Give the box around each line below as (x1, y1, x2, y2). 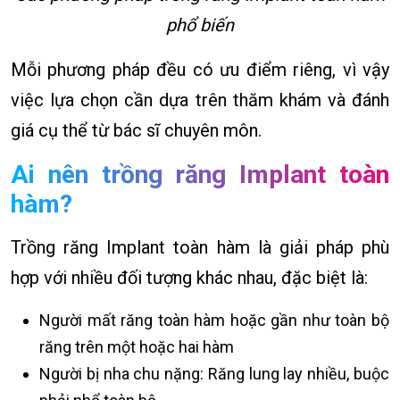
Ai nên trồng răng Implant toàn (11, 159, 389, 189)
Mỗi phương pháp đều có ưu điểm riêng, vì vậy (11, 58, 389, 80)
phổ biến (166, 13, 234, 36)
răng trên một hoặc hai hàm (39, 337, 234, 356)
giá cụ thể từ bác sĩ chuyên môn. (11, 119, 262, 141)
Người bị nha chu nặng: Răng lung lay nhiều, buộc (39, 363, 389, 383)
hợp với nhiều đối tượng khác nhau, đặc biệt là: (11, 266, 368, 288)
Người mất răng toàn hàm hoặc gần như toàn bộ (39, 310, 389, 329)
